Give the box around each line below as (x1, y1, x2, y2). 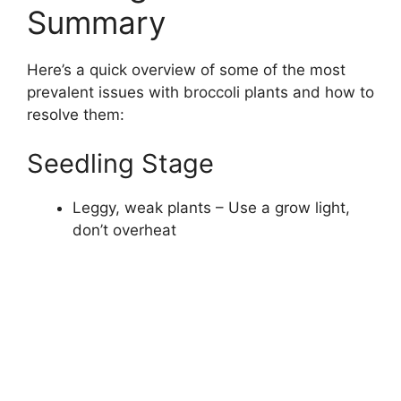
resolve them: (27, 105, 124, 124)
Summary (27, 3, 166, 41)
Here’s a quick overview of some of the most (27, 60, 346, 79)
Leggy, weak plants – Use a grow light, (73, 199, 350, 218)
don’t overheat (73, 221, 176, 240)
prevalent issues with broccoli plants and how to (27, 82, 374, 101)
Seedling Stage (27, 148, 214, 180)
